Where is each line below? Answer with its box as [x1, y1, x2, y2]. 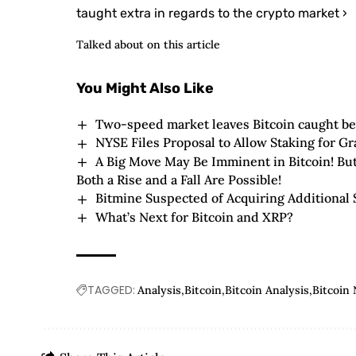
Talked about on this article [76, 37, 221, 52]
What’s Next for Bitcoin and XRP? [95, 208, 293, 225]
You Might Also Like [76, 79, 215, 97]
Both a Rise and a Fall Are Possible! [76, 172, 282, 188]
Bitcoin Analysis [225, 283, 310, 298]
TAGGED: [87, 282, 136, 299]
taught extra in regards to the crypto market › [76, 5, 348, 21]
